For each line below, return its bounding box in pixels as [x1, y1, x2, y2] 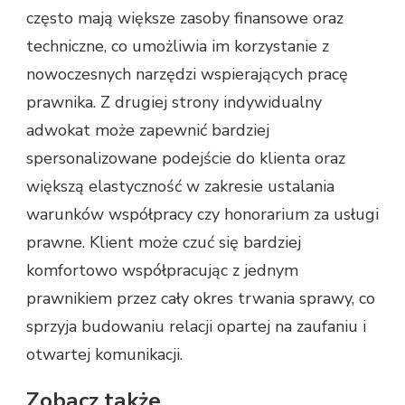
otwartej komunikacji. [26, 344, 183, 366]
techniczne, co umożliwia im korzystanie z [26, 35, 329, 58]
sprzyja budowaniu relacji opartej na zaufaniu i [26, 316, 366, 338]
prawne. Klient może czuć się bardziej [26, 231, 301, 254]
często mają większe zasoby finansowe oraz [26, 7, 344, 30]
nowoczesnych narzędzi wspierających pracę [26, 63, 348, 86]
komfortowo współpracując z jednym [26, 259, 298, 282]
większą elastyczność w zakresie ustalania [26, 175, 334, 198]
